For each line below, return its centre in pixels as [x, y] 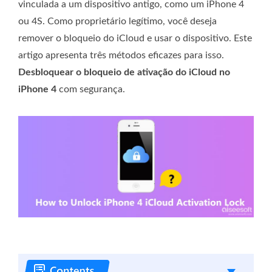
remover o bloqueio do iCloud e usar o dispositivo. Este [135, 38]
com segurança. [91, 89]
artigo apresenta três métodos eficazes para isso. [121, 55]
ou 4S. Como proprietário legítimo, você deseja [117, 21]
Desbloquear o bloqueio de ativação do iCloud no [124, 72]
